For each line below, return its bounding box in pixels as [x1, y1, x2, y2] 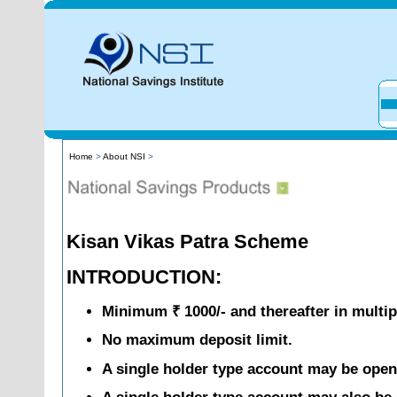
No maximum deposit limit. [102, 331, 292, 348]
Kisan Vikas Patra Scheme [66, 230, 308, 253]
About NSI [103, 152, 148, 161]
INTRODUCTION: [66, 266, 222, 289]
